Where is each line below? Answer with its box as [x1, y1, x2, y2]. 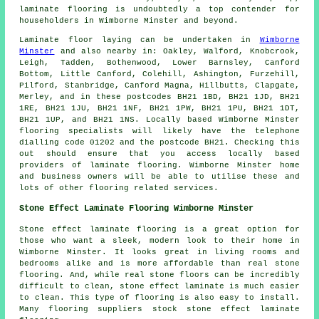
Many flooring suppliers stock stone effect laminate [19, 304, 300, 313]
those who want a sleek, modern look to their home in [19, 236, 300, 245]
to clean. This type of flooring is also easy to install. [19, 293, 300, 302]
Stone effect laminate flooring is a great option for [19, 224, 300, 234]
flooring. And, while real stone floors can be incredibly [19, 270, 300, 279]
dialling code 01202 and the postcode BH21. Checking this [19, 137, 300, 147]
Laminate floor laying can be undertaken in [19, 35, 260, 44]
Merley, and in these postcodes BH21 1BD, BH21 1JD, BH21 [19, 92, 300, 101]
